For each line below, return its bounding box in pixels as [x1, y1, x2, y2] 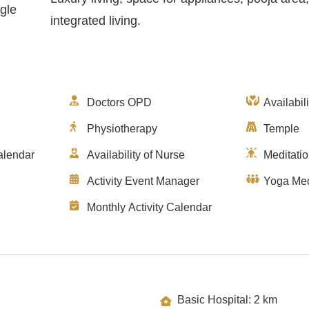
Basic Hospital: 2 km [253, 293, 277, 306]
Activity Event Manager [86, 175, 199, 187]
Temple [263, 122, 299, 134]
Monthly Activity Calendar [86, 201, 212, 213]
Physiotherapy [86, 122, 157, 134]
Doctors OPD [86, 96, 152, 108]
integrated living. [50, 13, 141, 28]
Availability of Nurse [86, 148, 185, 161]
